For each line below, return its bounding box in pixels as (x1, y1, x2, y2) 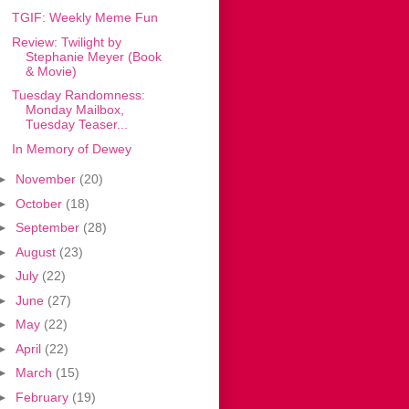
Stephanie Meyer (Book (25, 48, 162, 64)
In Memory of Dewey (11, 141, 131, 156)
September (15, 220, 83, 236)
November (15, 172, 79, 187)
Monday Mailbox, (25, 102, 124, 118)
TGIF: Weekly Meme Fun (11, 10, 158, 26)
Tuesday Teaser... (25, 117, 128, 132)
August (15, 244, 59, 259)
